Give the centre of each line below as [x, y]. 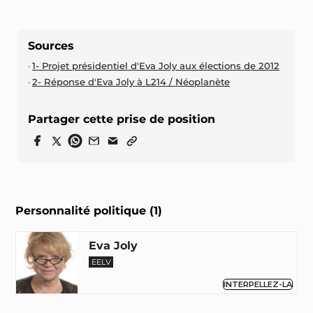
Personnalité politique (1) [89, 210]
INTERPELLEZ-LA [258, 284]
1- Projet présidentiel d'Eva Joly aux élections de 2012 [156, 65]
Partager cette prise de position [121, 119]
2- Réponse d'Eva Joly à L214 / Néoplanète [131, 81]
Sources [51, 45]
